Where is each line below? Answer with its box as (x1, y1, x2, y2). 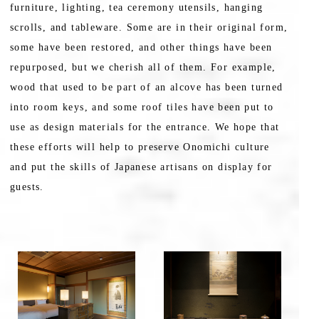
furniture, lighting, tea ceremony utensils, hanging (10, 2, 263, 14)
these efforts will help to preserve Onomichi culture (10, 142, 270, 153)
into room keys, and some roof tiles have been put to (10, 102, 274, 113)
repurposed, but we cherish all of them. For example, (10, 62, 276, 73)
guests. (10, 182, 44, 193)
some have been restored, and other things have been (10, 42, 273, 53)
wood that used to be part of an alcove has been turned (10, 82, 283, 93)
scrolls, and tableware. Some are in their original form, (10, 22, 288, 33)
